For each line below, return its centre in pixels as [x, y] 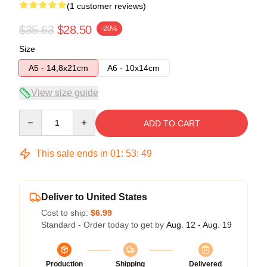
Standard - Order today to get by [104, 224]
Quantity [34, 115]
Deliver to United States [94, 197]
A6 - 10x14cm [133, 68]
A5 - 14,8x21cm [58, 68]
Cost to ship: [66, 212]
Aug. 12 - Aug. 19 [199, 224]
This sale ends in [72, 153]
